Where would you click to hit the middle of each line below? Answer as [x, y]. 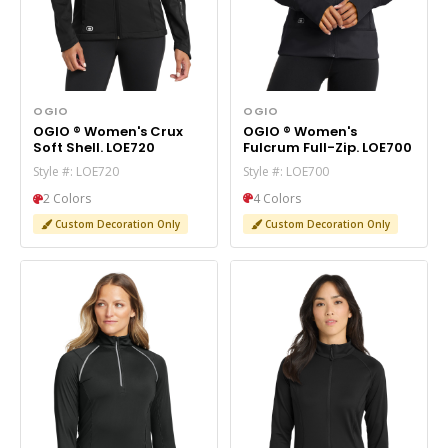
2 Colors [67, 198]
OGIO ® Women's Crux [58, 131]
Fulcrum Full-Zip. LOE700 [327, 147]
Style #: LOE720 [76, 171]
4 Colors [277, 198]
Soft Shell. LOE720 [94, 147]
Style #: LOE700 [286, 171]
